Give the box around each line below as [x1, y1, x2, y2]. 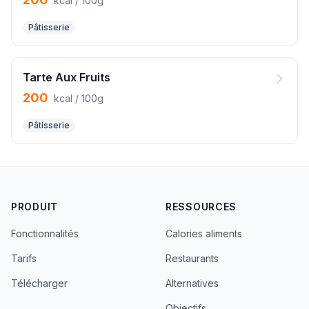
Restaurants [166, 252, 219, 264]
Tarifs [11, 252, 37, 264]
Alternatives [166, 277, 219, 289]
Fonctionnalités [11, 228, 79, 239]
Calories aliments [166, 228, 242, 239]
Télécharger [11, 277, 68, 289]
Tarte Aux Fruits [23, 70, 110, 84]
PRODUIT [11, 201, 58, 212]
